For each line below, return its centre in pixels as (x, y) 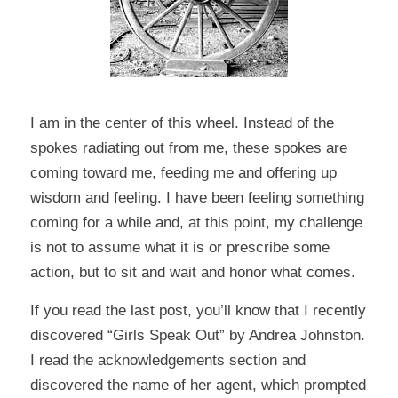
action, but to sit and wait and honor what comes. (192, 273)
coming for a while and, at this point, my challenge (196, 223)
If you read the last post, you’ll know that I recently (198, 310)
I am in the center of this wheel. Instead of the (182, 123)
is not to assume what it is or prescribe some (179, 248)
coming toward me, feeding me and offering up (183, 173)
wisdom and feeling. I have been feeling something (197, 198)
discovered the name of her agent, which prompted (198, 385)
